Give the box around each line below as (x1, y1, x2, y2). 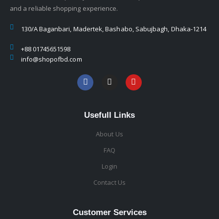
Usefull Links (84, 110, 135, 120)
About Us (96, 130, 123, 139)
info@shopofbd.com (21, 54, 82, 64)
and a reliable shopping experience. (10, 3, 118, 13)
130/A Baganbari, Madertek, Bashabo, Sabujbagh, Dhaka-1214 (21, 24, 207, 33)
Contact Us (93, 178, 126, 187)
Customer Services (72, 208, 147, 218)
